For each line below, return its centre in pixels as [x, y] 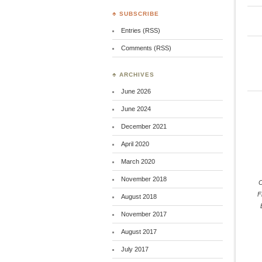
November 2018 [144, 179]
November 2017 [144, 214]
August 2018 [139, 196]
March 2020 [138, 161]
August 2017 [139, 232]
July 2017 [135, 249]
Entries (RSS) [140, 30]
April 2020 [135, 144]
